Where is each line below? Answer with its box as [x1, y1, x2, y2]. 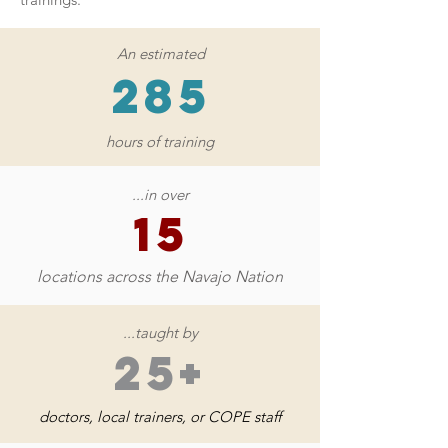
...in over [132, 185, 189, 204]
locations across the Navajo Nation [37, 267, 283, 286]
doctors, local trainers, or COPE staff [39, 407, 281, 426]
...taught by [123, 323, 198, 342]
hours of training [105, 132, 214, 151]
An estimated [116, 44, 205, 63]
